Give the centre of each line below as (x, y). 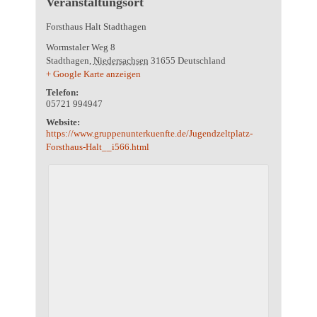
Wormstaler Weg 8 (80, 47)
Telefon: (62, 93)
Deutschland (201, 61)
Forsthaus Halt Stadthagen (96, 27)
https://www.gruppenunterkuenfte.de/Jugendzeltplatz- (149, 134)
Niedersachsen (121, 61)
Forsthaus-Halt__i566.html (97, 147)
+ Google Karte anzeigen (93, 74)
